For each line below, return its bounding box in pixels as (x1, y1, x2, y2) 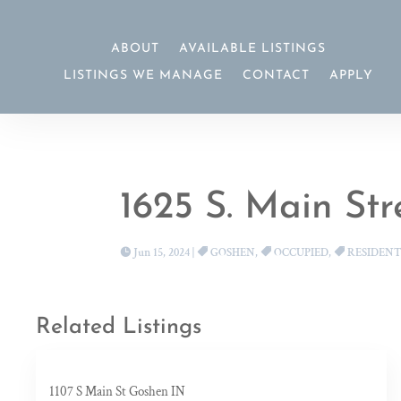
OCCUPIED (274, 244, 329, 260)
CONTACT (243, 69, 311, 83)
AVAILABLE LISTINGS (179, 42, 327, 56)
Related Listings (36, 316, 202, 339)
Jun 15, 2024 (133, 244, 191, 260)
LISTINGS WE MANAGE (64, 69, 224, 83)
